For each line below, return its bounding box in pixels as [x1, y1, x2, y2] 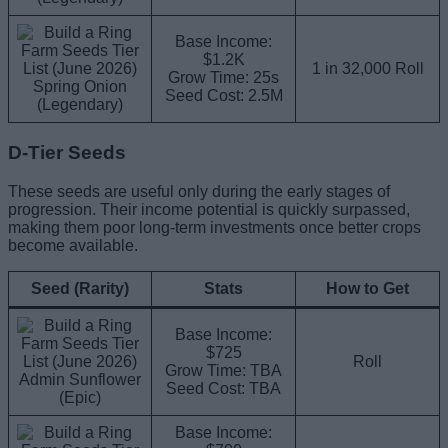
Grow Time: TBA [165, 361, 282, 379]
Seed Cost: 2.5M [164, 87, 283, 105]
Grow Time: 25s [168, 69, 279, 87]
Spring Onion [33, 78, 127, 96]
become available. [8, 236, 138, 254]
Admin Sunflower [19, 370, 141, 388]
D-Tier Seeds [8, 141, 126, 163]
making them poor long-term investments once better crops [8, 218, 421, 236]
